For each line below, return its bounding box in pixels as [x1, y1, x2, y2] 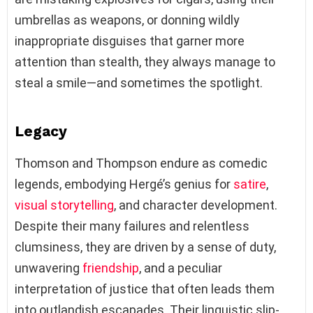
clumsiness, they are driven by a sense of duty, [15, 239, 276, 254]
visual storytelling [15, 197, 114, 212]
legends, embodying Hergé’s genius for [15, 176, 233, 191]
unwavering [15, 260, 82, 275]
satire [233, 176, 266, 191]
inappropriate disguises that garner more [15, 33, 245, 48]
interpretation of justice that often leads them [15, 281, 275, 296]
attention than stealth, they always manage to [15, 54, 275, 69]
